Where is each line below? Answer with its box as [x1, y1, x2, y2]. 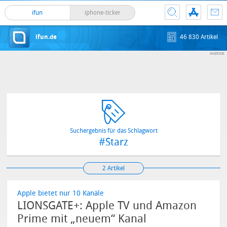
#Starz [99, 136, 128, 148]
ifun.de [35, 33, 57, 41]
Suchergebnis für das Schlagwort [69, 127, 158, 134]
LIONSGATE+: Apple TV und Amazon [17, 199, 197, 212]
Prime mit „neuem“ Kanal [17, 212, 147, 225]
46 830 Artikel [180, 33, 218, 41]
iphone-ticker [84, 9, 121, 16]
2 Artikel [102, 165, 125, 172]
